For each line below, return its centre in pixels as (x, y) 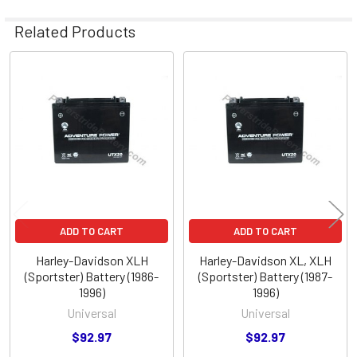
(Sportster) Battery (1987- (265, 276)
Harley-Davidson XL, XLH (265, 260)
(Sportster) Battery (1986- (92, 276)
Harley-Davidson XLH (92, 260)
